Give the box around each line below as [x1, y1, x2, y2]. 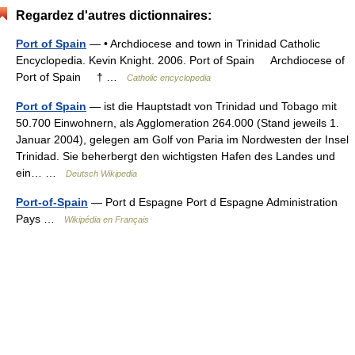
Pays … [16, 212, 64, 225]
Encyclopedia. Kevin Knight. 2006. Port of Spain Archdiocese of [16, 54, 345, 67]
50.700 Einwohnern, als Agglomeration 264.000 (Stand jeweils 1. [16, 116, 339, 129]
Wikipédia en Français [64, 215, 149, 224]
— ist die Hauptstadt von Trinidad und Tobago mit [86, 100, 337, 113]
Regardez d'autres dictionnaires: [16, 9, 212, 22]
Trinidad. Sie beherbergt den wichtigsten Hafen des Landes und [16, 150, 335, 162]
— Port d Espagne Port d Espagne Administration [88, 196, 338, 208]
